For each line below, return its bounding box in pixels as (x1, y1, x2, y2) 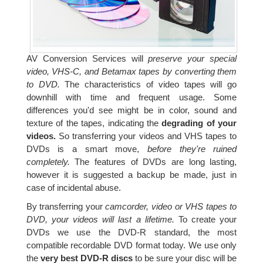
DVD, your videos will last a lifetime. (26, 214, 174, 224)
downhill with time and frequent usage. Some (26, 92, 237, 102)
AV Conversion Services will (26, 53, 149, 63)
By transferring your (26, 201, 106, 211)
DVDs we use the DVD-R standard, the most (26, 227, 237, 237)
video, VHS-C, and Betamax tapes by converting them (26, 66, 237, 76)
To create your (174, 214, 237, 224)
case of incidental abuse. (26, 182, 121, 193)
